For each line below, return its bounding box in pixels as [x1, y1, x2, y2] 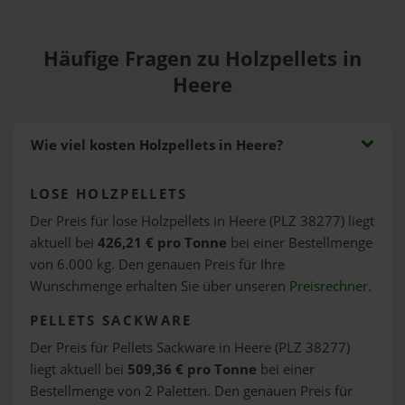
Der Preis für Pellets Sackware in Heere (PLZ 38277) [29, 337, 350, 357]
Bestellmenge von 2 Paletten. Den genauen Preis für [29, 381, 353, 400]
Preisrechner [288, 276, 368, 296]
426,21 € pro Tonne [97, 232, 227, 252]
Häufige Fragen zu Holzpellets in [43, 44, 362, 72]
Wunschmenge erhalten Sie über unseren [29, 276, 289, 296]
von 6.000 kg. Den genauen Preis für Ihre [29, 254, 285, 274]
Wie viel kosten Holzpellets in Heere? [30, 136, 283, 155]
